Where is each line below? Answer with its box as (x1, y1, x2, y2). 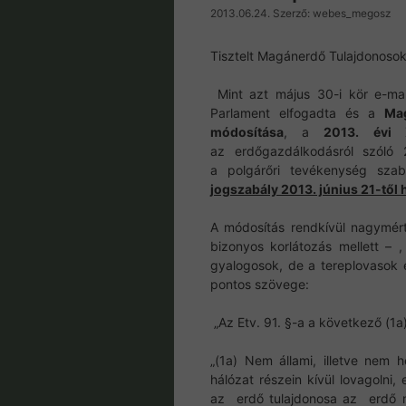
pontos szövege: (210, 276, 309, 293)
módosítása (210, 124, 284, 140)
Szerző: (273, 6, 313, 21)
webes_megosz (313, 6, 391, 21)
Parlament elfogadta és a (210, 105, 385, 121)
